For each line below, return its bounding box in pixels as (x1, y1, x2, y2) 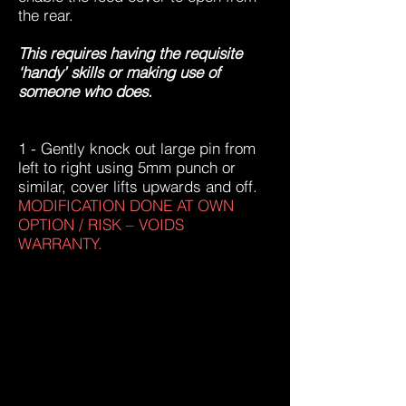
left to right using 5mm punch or (18, 158, 236, 177)
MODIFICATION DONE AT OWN (18, 196, 234, 215)
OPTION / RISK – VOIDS (18, 215, 184, 234)
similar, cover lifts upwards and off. (18, 177, 257, 196)
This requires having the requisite (18, 43, 242, 63)
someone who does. (18, 82, 161, 101)
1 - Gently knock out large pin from (18, 139, 256, 158)
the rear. (18, 5, 73, 24)
